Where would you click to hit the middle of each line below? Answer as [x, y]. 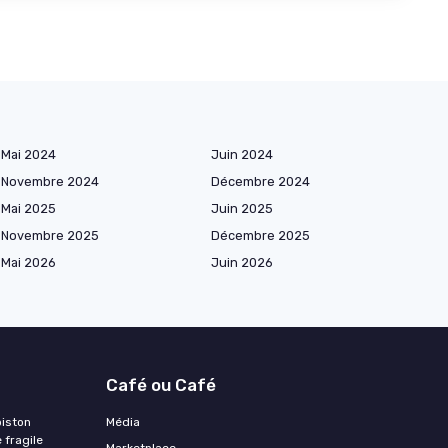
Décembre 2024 [260, 181]
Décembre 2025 [260, 235]
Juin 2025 [242, 208]
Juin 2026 [242, 262]
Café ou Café [161, 384]
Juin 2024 [242, 154]
